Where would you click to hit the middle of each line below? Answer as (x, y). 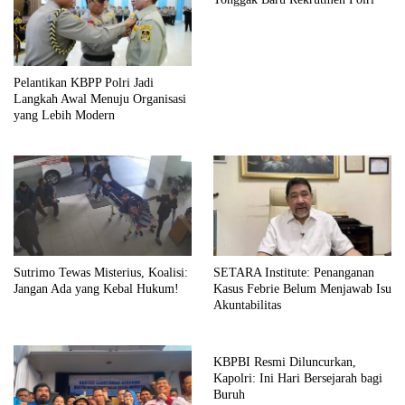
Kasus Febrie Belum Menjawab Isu (302, 289)
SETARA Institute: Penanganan (294, 273)
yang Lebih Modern (64, 116)
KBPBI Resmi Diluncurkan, (285, 363)
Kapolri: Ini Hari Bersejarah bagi (298, 379)
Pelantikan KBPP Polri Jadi (84, 83)
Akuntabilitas (247, 306)
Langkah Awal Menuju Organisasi (100, 99)
